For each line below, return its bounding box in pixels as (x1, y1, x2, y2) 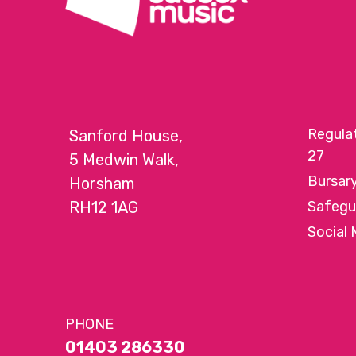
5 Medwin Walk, (69, 149, 180, 169)
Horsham (69, 173, 135, 193)
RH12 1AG (69, 197, 139, 217)
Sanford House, (69, 126, 184, 145)
